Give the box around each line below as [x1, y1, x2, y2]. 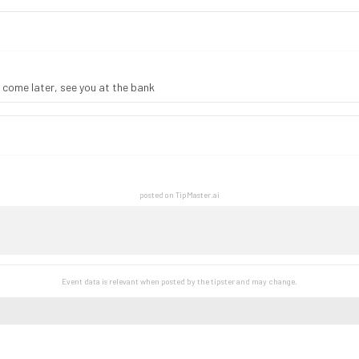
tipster [211, 276, 235, 286]
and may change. [235, 276, 297, 286]
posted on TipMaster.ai [139, 190, 220, 200]
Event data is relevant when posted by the [62, 276, 209, 286]
